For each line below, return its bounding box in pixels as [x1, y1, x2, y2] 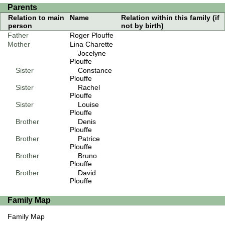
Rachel [77, 83, 100, 91]
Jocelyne [77, 49, 106, 57]
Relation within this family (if [121, 13, 219, 22]
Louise [77, 100, 99, 108]
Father [8, 31, 29, 39]
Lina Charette [69, 40, 113, 48]
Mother [8, 40, 30, 48]
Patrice [77, 134, 100, 143]
